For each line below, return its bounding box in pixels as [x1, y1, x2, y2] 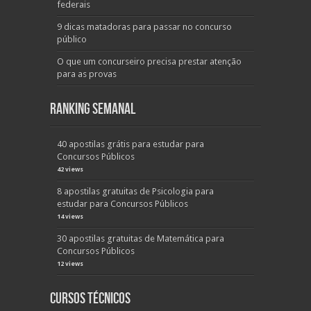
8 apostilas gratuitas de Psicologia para [57, 186, 214, 196]
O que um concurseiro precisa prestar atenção [57, 56, 242, 67]
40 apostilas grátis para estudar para [57, 139, 204, 149]
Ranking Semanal [50, 100, 135, 119]
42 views [57, 166, 83, 173]
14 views [57, 213, 83, 220]
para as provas [57, 69, 117, 79]
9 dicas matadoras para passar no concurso [57, 22, 232, 32]
